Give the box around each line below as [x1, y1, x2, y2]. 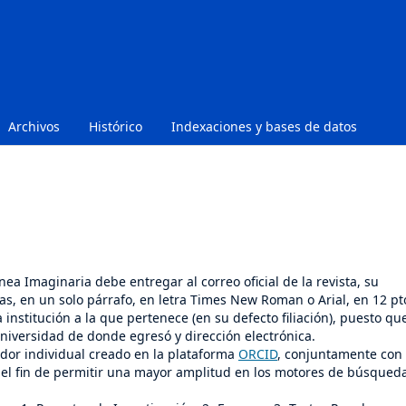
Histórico [89, 117, 142, 135]
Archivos [8, 117, 60, 135]
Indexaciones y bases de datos [171, 117, 357, 135]
